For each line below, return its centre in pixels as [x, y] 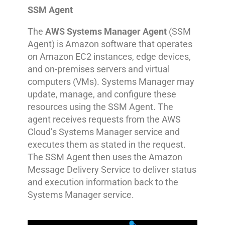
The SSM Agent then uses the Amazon [105, 157]
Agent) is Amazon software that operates [110, 44]
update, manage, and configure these [102, 94]
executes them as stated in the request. [106, 144]
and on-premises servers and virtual [98, 69]
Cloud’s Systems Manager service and [103, 132]
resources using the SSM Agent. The [100, 106]
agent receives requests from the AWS [104, 119]
